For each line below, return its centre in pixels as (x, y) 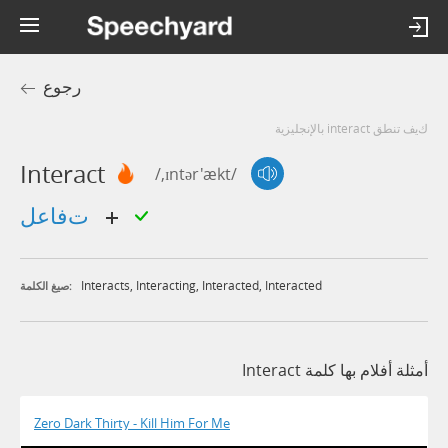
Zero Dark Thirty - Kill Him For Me (132, 423)
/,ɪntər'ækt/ (196, 173)
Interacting (166, 285)
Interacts (105, 285)
